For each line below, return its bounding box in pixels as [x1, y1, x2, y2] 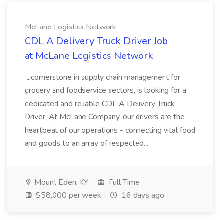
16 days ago [119, 190, 164, 201]
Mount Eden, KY [32, 177, 88, 188]
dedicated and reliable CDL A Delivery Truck [25, 98, 175, 109]
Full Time [107, 177, 139, 188]
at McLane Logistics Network [25, 49, 153, 62]
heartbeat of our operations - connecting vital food [25, 125, 195, 136]
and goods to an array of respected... [25, 138, 150, 149]
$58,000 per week [34, 190, 101, 201]
